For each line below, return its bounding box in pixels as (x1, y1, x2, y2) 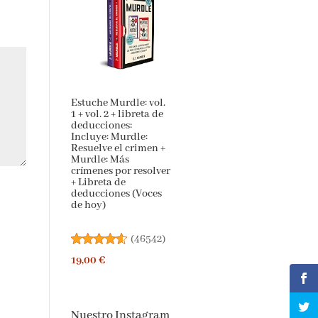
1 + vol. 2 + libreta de (70, 107, 163, 121)
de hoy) (70, 198, 106, 212)
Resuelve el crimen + (70, 141, 165, 155)
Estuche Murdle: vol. (70, 96, 165, 109)
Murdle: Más (70, 153, 129, 166)
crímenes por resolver (70, 164, 170, 177)
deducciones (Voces (70, 187, 162, 200)
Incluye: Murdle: (70, 130, 148, 143)
